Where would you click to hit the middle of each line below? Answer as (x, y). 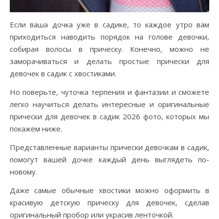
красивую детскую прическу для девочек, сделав (109, 202)
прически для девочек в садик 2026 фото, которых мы (109, 116)
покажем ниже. (36, 129)
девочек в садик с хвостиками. (63, 73)
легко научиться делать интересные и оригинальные (109, 104)
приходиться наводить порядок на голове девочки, (109, 37)
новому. (23, 172)
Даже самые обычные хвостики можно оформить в (109, 190)
